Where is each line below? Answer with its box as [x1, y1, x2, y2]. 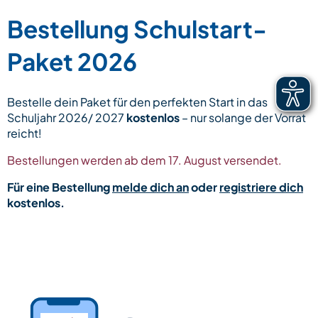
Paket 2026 [7, 45, 137, 76]
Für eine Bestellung [7, 179, 112, 194]
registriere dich [219, 179, 303, 194]
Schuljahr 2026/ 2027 [7, 109, 126, 125]
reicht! [7, 125, 42, 141]
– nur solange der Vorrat [180, 109, 306, 125]
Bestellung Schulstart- [7, 13, 267, 43]
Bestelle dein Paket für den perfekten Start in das [7, 94, 268, 109]
